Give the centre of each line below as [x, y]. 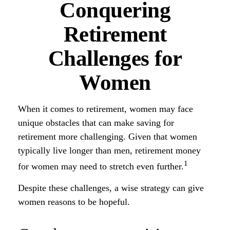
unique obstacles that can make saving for [96, 123]
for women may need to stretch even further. [101, 166]
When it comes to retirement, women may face [106, 109]
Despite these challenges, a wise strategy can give [111, 188]
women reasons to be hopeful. [74, 202]
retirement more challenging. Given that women [108, 137]
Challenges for [115, 58]
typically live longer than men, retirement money [109, 150]
